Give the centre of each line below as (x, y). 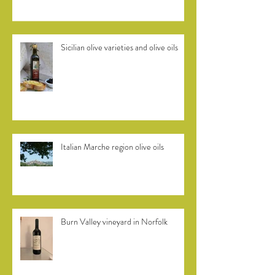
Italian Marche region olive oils (112, 180)
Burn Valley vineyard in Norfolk (114, 255)
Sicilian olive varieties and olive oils (119, 80)
